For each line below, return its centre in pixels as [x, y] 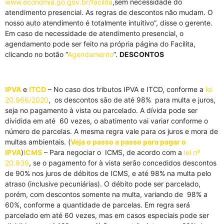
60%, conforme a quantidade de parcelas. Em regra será [97, 205]
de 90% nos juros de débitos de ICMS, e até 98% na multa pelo [108, 173]
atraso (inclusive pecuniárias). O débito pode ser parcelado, [103, 184]
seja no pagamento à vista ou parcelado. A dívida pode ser [101, 110]
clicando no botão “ [36, 54]
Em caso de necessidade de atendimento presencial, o [94, 33]
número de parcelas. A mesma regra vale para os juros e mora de [111, 131]
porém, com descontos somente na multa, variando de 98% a [106, 194]
